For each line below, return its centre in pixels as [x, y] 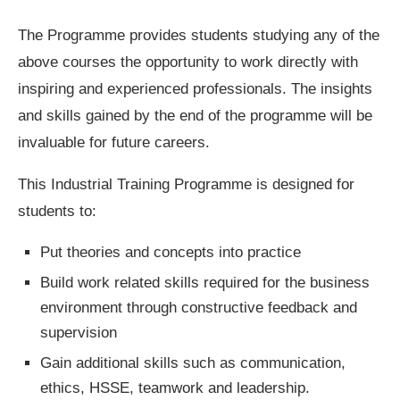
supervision [79, 333]
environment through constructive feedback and [199, 308]
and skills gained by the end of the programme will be [195, 116]
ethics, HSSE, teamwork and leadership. [175, 388]
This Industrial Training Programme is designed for [186, 184]
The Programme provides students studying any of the [199, 35]
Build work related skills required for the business [205, 283]
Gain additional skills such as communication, [193, 363]
